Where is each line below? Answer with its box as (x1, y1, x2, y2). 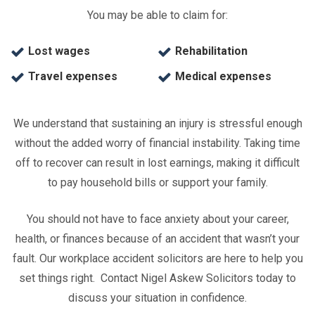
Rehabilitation (175, 44, 250, 58)
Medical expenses (175, 70, 271, 83)
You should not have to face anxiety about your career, (26, 212, 289, 226)
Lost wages (28, 44, 90, 58)
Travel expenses (28, 70, 117, 83)
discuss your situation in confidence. (68, 291, 247, 304)
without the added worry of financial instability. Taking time (15, 136, 300, 150)
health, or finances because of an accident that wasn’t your (15, 232, 300, 245)
